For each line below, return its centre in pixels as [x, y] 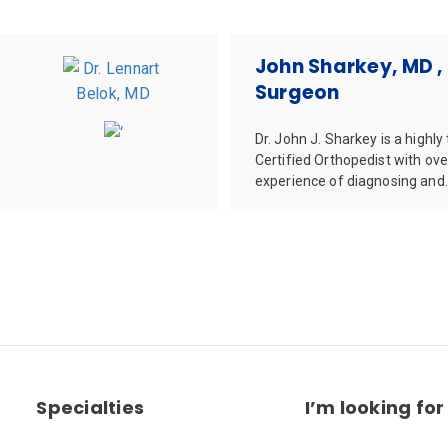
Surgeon [297, 92]
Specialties [90, 407]
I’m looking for [374, 407]
